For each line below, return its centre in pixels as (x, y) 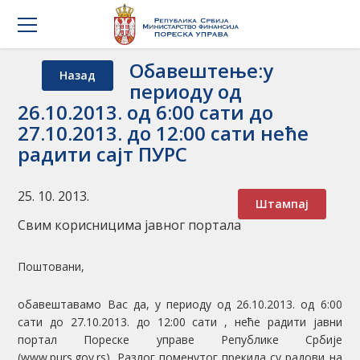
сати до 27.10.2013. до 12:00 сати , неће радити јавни (180, 322)
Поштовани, (51, 266)
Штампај (282, 204)
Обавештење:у (202, 70)
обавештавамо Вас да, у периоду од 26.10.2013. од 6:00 (180, 304)
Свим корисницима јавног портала (130, 225)
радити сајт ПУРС (103, 154)
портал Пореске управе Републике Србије (180, 340)
